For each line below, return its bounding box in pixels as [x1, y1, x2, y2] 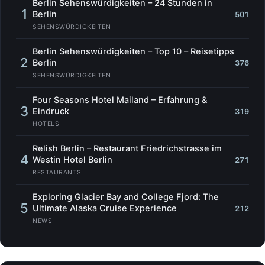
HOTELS [33, 120, 60, 128]
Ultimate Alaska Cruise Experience [33, 203, 177, 214]
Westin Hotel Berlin [33, 154, 112, 166]
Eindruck [33, 106, 69, 117]
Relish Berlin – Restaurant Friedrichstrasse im [33, 143, 222, 154]
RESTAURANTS [33, 169, 82, 177]
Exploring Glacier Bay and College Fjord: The [33, 192, 219, 203]
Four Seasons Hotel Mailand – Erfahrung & [33, 95, 207, 106]
